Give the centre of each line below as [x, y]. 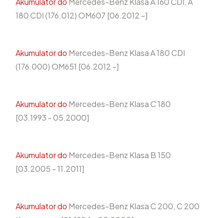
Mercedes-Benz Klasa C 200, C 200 [133, 206]
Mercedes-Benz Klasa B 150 [119, 155]
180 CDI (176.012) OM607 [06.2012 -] [82, 15]
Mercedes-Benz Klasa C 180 [119, 104]
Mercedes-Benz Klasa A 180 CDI [126, 53]
